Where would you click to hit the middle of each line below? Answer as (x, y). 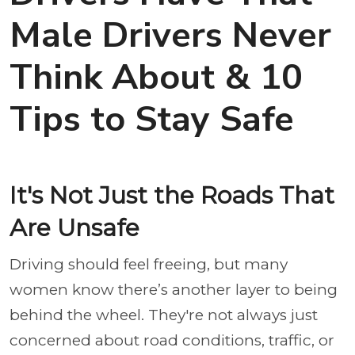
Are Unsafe (74, 228)
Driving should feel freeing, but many (149, 264)
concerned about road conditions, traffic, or (172, 340)
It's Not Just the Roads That (172, 195)
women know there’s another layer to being (174, 290)
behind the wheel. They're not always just (164, 315)
